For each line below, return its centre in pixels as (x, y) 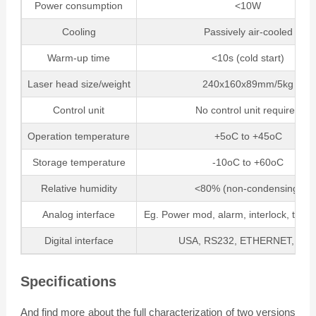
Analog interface (79, 214)
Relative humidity (79, 188)
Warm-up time (79, 57)
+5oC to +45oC (248, 136)
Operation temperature (79, 136)
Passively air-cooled (248, 31)
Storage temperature (79, 162)
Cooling (79, 31)
